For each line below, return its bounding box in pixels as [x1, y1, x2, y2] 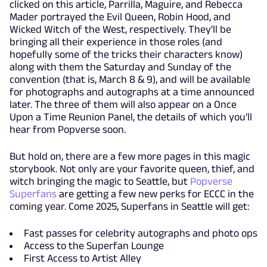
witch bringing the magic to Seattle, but [10, 175, 190, 188]
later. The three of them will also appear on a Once [10, 98, 237, 111]
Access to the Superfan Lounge [24, 240, 164, 252]
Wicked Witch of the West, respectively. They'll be [10, 23, 231, 36]
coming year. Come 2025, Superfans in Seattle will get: [10, 200, 252, 213]
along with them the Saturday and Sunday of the [10, 61, 231, 73]
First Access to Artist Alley [24, 252, 141, 265]
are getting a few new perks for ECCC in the [57, 188, 254, 200]
